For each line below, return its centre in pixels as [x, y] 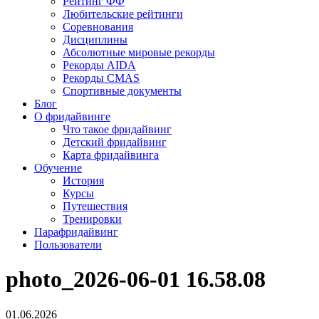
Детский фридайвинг [115, 142]
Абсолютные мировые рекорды [139, 52]
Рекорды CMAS [101, 78]
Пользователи [68, 245]
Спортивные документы [122, 91]
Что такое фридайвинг [117, 129]
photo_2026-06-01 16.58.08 [136, 279]
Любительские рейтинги [123, 14]
